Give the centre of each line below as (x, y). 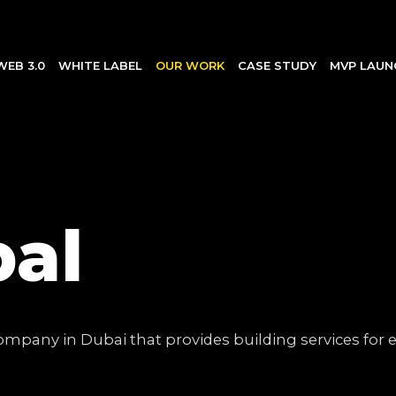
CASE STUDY (278, 65)
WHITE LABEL (101, 65)
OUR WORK (190, 65)
